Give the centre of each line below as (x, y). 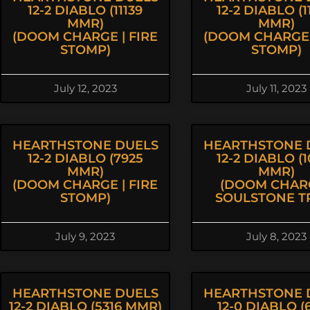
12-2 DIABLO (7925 (85, 158)
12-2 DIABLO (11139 (85, 10)
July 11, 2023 (276, 88)
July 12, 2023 (85, 88)
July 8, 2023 (276, 236)
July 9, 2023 (85, 236)
